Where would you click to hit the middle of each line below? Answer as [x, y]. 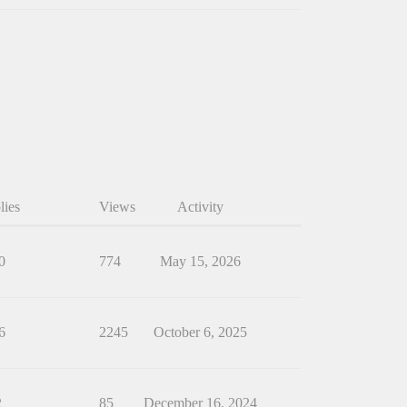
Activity [200, 206]
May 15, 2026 [200, 261]
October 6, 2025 [200, 332]
